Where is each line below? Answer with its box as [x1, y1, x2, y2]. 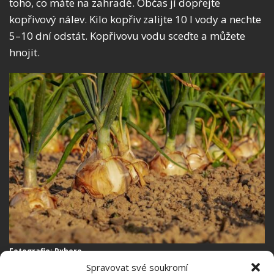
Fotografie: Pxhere [9, 246, 82, 257]
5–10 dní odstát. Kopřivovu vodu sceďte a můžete [9, 29, 245, 43]
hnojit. [9, 45, 40, 60]
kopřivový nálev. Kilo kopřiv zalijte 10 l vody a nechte [9, 12, 261, 27]
